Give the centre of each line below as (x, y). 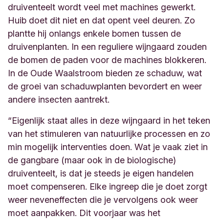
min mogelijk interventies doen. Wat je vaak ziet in (108, 147)
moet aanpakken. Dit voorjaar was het (84, 213)
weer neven (31, 200)
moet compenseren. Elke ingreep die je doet (97, 186)
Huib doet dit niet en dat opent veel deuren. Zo (101, 20)
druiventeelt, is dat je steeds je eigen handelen (101, 173)
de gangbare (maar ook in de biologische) (92, 160)
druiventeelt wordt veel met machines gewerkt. (102, 7)
